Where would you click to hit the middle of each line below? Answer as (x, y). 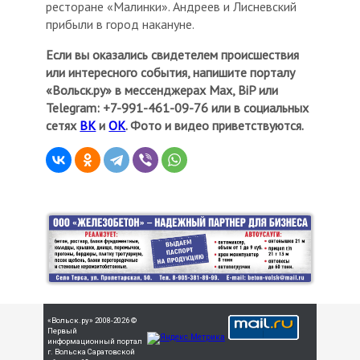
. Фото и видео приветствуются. (215, 125)
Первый (62, 330)
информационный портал (95, 341)
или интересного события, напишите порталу (171, 72)
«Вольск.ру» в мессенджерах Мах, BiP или (162, 90)
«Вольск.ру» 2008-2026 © (92, 320)
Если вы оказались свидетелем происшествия (173, 54)
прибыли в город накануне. (121, 24)
